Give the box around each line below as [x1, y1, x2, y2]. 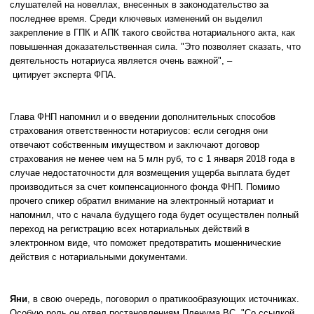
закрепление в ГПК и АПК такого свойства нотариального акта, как [10, 27, 295, 38]
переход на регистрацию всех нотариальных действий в [10, 224, 250, 234]
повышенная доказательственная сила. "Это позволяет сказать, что [10, 41, 301, 52]
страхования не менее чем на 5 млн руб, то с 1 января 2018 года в [10, 153, 295, 164]
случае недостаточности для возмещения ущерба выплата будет [10, 168, 290, 178]
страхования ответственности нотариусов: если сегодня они [10, 125, 268, 136]
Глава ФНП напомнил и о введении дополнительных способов [10, 111, 275, 122]
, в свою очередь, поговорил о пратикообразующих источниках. [27, 294, 299, 304]
